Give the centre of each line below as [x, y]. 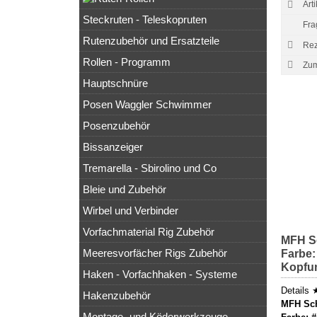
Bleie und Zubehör [125, 190]
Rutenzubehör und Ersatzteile [151, 41]
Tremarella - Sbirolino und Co [150, 168]
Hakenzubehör [117, 296]
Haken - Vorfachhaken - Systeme [160, 275]
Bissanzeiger [113, 147]
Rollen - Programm [127, 62]
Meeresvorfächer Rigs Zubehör [155, 253]
